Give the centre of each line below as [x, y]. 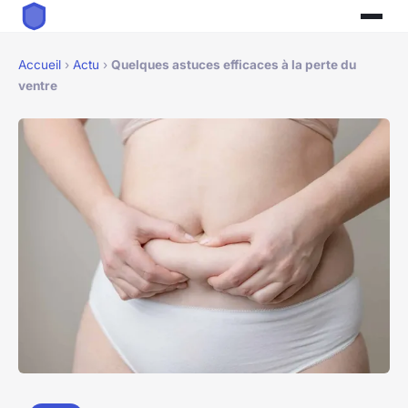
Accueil [40, 65]
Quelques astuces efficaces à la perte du [234, 65]
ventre [38, 86]
